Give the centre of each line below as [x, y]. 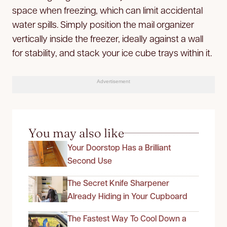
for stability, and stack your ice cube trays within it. [112, 52]
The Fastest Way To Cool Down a [127, 218]
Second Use [90, 160]
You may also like [76, 133]
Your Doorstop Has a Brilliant [119, 147]
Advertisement [113, 81]
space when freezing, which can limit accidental [107, 10]
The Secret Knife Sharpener [118, 182]
